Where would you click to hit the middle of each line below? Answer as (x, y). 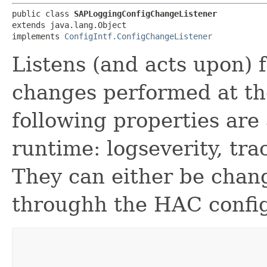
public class (43, 13)
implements (38, 36)
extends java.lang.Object (69, 25)
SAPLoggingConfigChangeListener (145, 13)
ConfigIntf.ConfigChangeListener (138, 36)
